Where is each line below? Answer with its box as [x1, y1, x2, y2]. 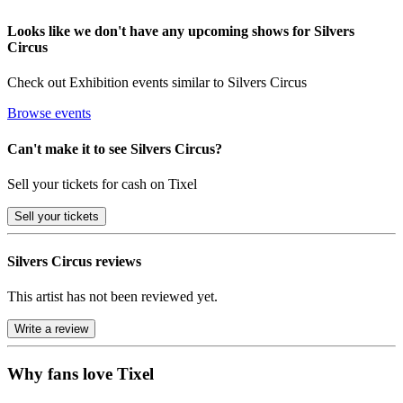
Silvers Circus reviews [7, 254, 141, 270]
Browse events [7, 105, 91, 121]
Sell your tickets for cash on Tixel [7, 175, 197, 192]
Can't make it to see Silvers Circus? [7, 140, 222, 157]
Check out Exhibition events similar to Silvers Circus [7, 75, 307, 91]
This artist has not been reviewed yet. [7, 289, 218, 305]
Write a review [14, 322, 88, 336]
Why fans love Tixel [7, 364, 154, 384]
